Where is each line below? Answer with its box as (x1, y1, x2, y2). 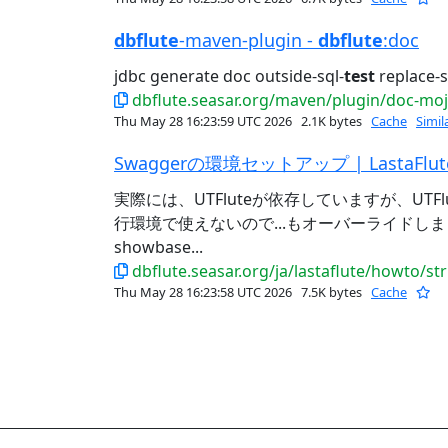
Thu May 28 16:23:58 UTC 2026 (114, 283, 295, 302)
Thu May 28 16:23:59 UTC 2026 (114, 112, 295, 131)
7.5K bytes (298, 283, 365, 302)
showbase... (114, 236, 203, 259)
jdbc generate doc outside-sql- (114, 65, 344, 88)
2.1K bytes (298, 112, 365, 131)
